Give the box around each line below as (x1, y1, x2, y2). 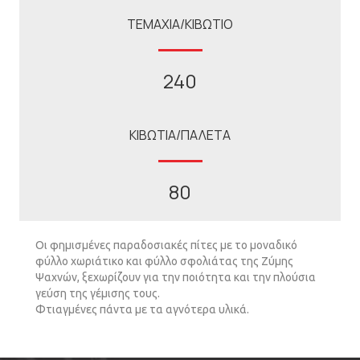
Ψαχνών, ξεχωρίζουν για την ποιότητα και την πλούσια (35, 271, 316, 284)
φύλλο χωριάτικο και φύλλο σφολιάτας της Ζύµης (35, 255, 293, 268)
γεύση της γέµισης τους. (35, 287, 160, 301)
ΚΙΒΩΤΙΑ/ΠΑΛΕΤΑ (129, 126, 231, 145)
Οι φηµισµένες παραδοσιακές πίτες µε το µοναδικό (35, 239, 297, 252)
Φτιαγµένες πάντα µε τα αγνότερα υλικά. (35, 303, 249, 317)
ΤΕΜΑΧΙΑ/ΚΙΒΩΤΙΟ (127, 15, 233, 34)
